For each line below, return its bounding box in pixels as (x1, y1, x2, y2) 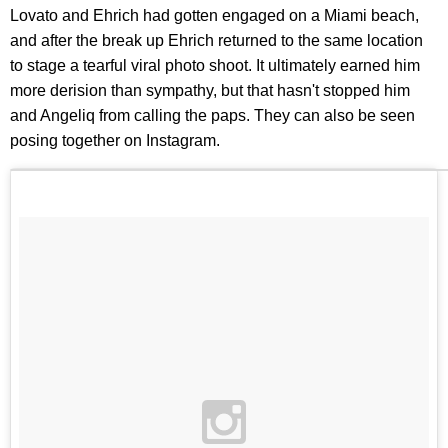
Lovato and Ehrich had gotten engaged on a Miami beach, (10, 6, 419, 24)
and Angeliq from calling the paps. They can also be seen (10, 106, 415, 124)
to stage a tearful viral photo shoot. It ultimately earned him (10, 56, 420, 74)
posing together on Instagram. (10, 131, 220, 149)
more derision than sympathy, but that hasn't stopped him (10, 81, 410, 99)
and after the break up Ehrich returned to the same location (10, 31, 423, 49)
